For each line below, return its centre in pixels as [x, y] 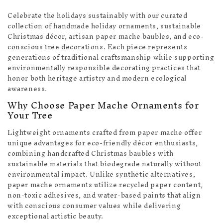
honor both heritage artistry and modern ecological [97, 79]
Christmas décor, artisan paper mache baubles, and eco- [106, 37]
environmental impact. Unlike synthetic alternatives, [102, 174]
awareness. [27, 89]
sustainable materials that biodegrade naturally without [105, 164]
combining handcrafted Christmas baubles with [91, 153]
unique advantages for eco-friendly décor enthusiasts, [103, 143]
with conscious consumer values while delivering [94, 206]
